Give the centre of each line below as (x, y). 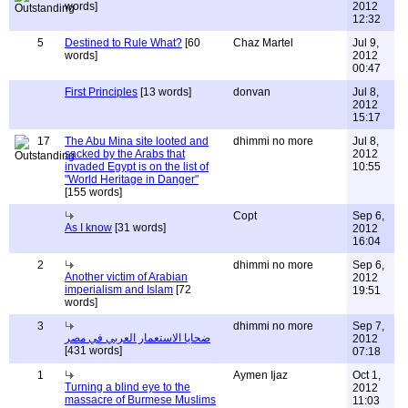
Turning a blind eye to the (127, 387)
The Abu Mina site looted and (137, 141)
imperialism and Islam (119, 290)
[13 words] (164, 92)
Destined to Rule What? (123, 43)
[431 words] (104, 351)
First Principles (101, 92)
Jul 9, (366, 43)
